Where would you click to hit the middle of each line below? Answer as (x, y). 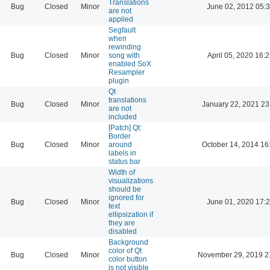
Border (120, 136)
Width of (122, 172)
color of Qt (125, 250)
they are (122, 223)
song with (124, 55)
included (123, 117)
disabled (123, 231)
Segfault (122, 30)
